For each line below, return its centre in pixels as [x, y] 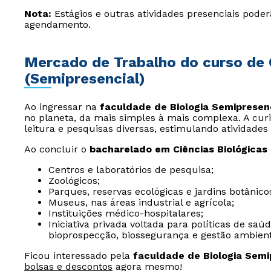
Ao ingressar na [62, 107]
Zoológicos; [74, 181]
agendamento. [57, 24]
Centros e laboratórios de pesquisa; [131, 170]
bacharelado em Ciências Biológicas [178, 149]
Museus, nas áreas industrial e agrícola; [141, 202]
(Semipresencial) [85, 79]
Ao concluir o [57, 149]
